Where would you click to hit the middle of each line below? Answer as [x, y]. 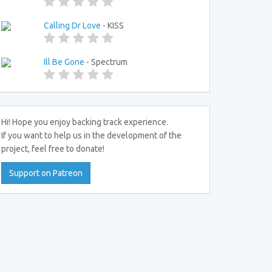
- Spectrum [106, 62]
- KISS [112, 25]
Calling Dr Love [72, 25]
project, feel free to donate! [53, 149]
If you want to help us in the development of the [91, 135]
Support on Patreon [46, 173]
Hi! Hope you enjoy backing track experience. [85, 122]
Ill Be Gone [64, 62]
